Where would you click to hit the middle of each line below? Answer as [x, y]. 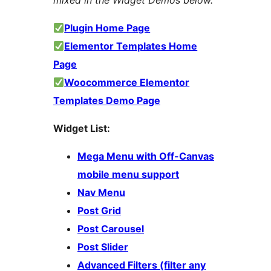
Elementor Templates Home [131, 46]
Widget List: [82, 129]
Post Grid [99, 211]
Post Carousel [111, 229]
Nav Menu [101, 193]
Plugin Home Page [107, 28]
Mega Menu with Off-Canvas [146, 156]
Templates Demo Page [107, 101]
